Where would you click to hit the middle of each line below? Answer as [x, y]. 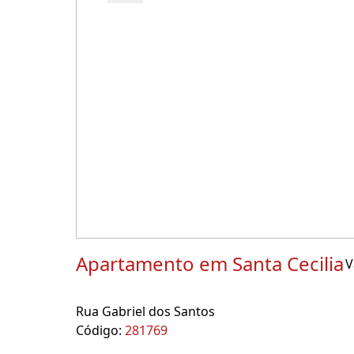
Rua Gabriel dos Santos [145, 311]
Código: [100, 330]
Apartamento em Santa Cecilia [210, 264]
